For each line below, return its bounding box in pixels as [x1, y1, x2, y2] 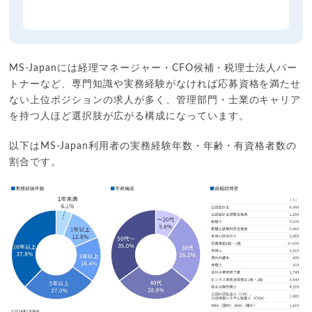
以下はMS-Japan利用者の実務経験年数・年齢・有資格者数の [9, 141, 297, 152]
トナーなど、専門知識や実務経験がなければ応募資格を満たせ [9, 79, 302, 90]
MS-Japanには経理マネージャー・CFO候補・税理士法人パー [9, 63, 298, 74]
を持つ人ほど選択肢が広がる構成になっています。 [9, 111, 249, 122]
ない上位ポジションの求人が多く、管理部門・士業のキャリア [9, 95, 302, 106]
